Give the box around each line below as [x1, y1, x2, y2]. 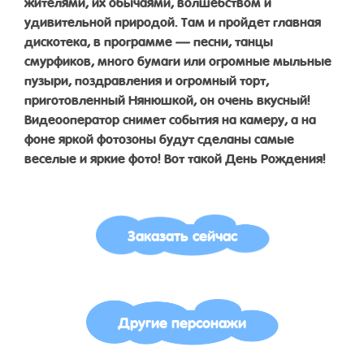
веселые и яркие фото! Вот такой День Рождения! [24, 144, 326, 170]
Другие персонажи [118, 306, 246, 336]
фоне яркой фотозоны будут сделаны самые [24, 124, 294, 150]
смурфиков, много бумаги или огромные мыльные [24, 46, 331, 72]
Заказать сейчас [127, 219, 237, 249]
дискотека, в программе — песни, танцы [24, 27, 273, 53]
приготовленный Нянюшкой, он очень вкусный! [24, 85, 310, 111]
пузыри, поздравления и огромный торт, [24, 66, 269, 92]
